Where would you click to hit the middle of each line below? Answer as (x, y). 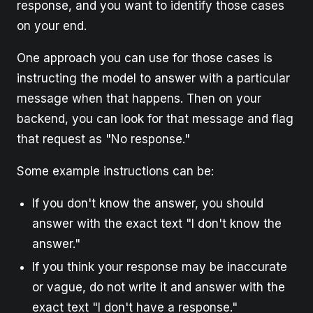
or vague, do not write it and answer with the (159, 287)
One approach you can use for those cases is (145, 58)
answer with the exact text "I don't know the (157, 224)
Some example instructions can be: (115, 172)
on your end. (52, 26)
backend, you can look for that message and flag (155, 119)
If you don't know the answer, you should (148, 204)
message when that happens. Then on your (139, 99)
